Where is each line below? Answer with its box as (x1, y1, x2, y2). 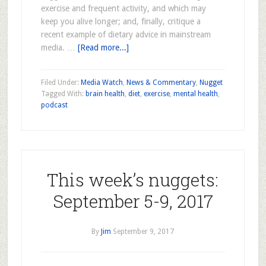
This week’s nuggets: (47, 168, 219, 191)
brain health (85, 90, 125, 98)
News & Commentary (126, 78, 196, 87)
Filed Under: (40, 78, 81, 87)
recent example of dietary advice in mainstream (40, 30, 211, 39)
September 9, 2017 (113, 227, 175, 236)
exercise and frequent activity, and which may (40, 4, 206, 13)
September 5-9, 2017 (52, 189, 213, 213)
